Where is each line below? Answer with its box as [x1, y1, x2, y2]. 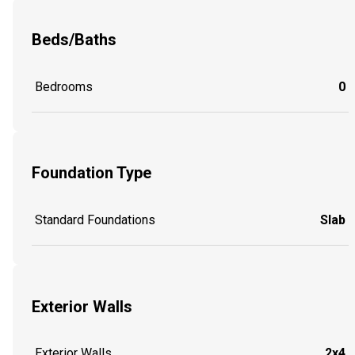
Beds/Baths [32, 30, 116, 50]
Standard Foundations [35, 212, 155, 227]
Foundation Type [32, 163, 151, 183]
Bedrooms [35, 78, 93, 94]
